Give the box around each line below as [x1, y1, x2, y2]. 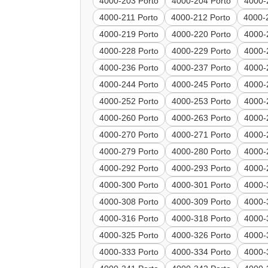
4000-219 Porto [99, 29, 159, 39]
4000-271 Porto [172, 130, 232, 140]
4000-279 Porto [99, 147, 159, 157]
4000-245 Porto [172, 80, 232, 90]
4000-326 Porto [172, 230, 232, 240]
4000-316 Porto [99, 214, 159, 224]
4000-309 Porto [172, 197, 232, 207]
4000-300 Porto [99, 180, 159, 190]
